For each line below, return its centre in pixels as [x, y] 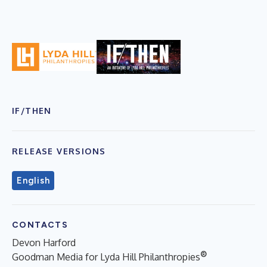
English [33, 181]
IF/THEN [32, 111]
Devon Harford [44, 243]
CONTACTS [40, 225]
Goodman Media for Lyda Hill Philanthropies [106, 257]
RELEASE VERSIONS [59, 151]
